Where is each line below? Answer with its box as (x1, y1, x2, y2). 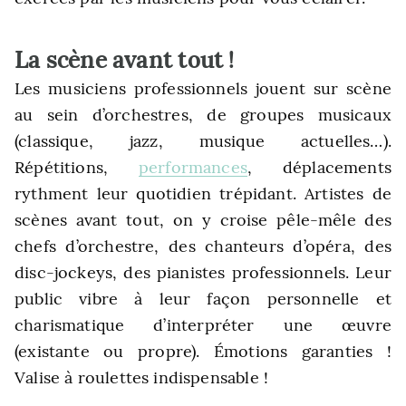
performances (138, 157, 247, 178)
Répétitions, (14, 157, 139, 178)
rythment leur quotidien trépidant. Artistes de (14, 183, 391, 204)
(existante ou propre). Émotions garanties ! (14, 341, 391, 362)
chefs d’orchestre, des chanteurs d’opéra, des (14, 236, 391, 256)
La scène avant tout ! (14, 44, 235, 74)
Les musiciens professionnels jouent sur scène (14, 78, 391, 99)
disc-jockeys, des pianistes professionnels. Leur (14, 262, 391, 283)
